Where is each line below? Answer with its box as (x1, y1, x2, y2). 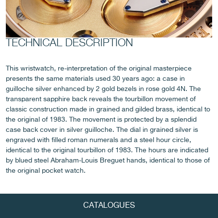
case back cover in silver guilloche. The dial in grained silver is (6, 126, 198, 133)
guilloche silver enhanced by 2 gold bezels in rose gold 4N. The (6, 85, 201, 92)
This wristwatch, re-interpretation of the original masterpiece (6, 65, 192, 72)
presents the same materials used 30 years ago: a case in (6, 75, 185, 82)
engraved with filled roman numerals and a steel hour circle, (6, 136, 191, 144)
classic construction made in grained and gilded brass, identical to (6, 106, 210, 113)
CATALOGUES (83, 202, 135, 210)
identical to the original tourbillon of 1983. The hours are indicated (6, 146, 208, 154)
